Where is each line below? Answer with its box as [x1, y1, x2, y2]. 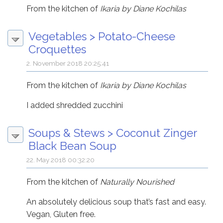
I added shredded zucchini [26, 100, 123, 110]
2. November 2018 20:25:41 [26, 59, 110, 67]
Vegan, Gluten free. [26, 209, 96, 219]
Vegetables [28, 29, 87, 43]
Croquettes [28, 42, 86, 56]
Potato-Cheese [98, 29, 175, 43]
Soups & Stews [28, 126, 105, 139]
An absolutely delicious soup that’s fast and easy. [26, 197, 207, 207]
